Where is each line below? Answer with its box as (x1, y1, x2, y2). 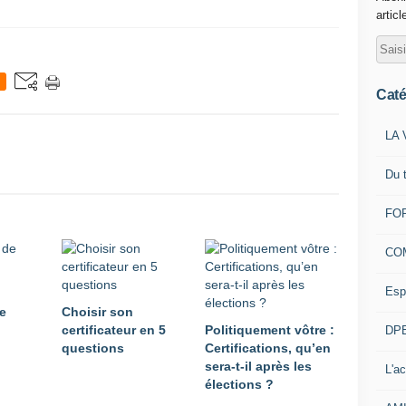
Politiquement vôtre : (205, 323, 334, 337)
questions (62, 341, 124, 355)
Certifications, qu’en (205, 341, 331, 355)
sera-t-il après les (205, 359, 312, 373)
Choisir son (62, 304, 133, 319)
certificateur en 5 (62, 323, 166, 337)
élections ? (205, 377, 274, 391)
